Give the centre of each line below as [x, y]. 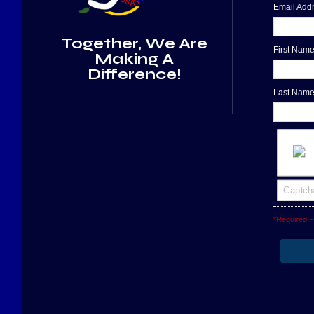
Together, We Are [134, 43]
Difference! [134, 74]
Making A [134, 59]
